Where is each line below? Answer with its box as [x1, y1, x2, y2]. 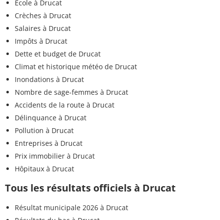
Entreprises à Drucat [15, 138, 82, 148]
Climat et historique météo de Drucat [15, 61, 137, 71]
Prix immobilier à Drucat [15, 151, 95, 161]
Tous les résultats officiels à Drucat [5, 181, 176, 194]
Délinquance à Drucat [15, 112, 86, 122]
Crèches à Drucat [15, 10, 71, 20]
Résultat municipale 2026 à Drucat [15, 202, 128, 212]
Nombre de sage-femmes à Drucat [15, 87, 128, 97]
